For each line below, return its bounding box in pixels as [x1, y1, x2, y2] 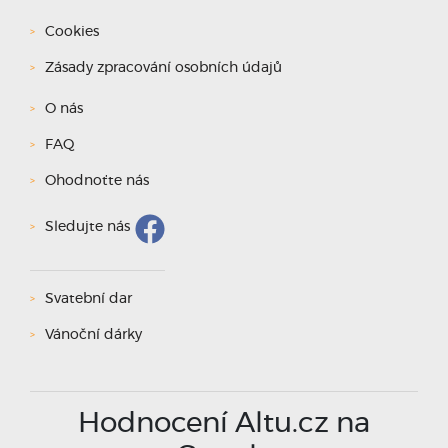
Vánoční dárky [45, 327, 142, 342]
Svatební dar [45, 291, 132, 306]
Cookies [45, 24, 99, 39]
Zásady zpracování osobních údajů [45, 60, 282, 75]
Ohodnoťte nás [45, 173, 149, 188]
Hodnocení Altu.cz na [78, 409, 370, 438]
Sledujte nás [45, 220, 130, 235]
